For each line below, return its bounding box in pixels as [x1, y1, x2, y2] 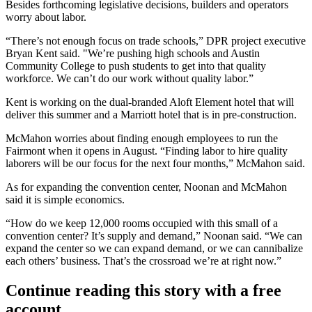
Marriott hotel [120, 109, 180, 120]
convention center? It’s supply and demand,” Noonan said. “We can [6, 230, 302, 242]
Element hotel [195, 96, 256, 108]
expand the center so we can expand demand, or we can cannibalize [6, 242, 303, 254]
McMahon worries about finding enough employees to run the [6, 132, 278, 144]
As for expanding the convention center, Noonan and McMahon [6, 181, 287, 193]
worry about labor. [6, 11, 89, 23]
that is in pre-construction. [180, 109, 299, 120]
